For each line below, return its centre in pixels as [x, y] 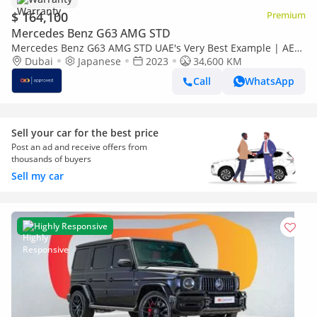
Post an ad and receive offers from [79, 146]
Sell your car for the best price [85, 132]
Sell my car [38, 175]
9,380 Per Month [50, 61]
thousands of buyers [51, 158]
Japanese [99, 61]
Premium [286, 15]
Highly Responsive [71, 226]
